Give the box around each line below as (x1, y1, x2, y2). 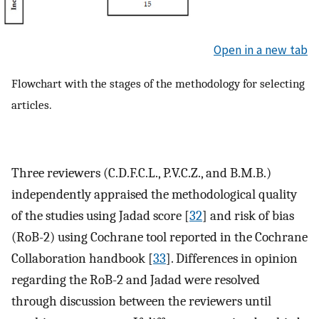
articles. (11, 98, 52, 113)
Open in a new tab (214, 41, 308, 58)
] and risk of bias (202, 208, 294, 224)
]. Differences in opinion (166, 251, 298, 267)
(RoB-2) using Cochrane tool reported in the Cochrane (11, 229, 308, 246)
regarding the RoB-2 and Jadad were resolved (11, 272, 260, 288)
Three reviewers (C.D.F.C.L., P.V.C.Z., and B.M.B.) (11, 165, 271, 182)
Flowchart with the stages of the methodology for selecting (11, 76, 305, 91)
